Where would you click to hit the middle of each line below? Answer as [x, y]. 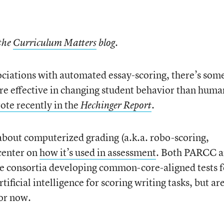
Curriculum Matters [54, 42]
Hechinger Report [116, 105]
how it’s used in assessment [97, 152]
